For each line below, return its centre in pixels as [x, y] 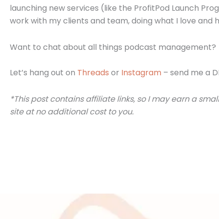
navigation [29, 166]
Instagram [141, 73]
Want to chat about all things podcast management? [113, 47]
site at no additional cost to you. [73, 112]
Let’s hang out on [44, 73]
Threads [93, 73]
